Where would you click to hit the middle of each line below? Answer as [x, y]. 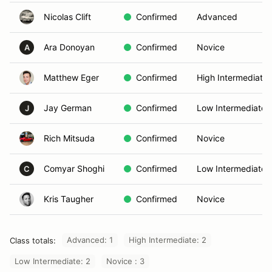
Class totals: [33, 240]
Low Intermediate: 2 [53, 261]
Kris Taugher [69, 199]
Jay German [68, 108]
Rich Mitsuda [69, 138]
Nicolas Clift [67, 17]
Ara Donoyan [69, 47]
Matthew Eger [71, 77]
